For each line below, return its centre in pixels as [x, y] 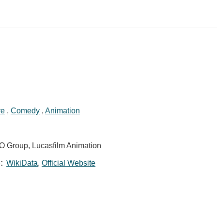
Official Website [69, 163]
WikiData [22, 163]
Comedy [25, 111]
